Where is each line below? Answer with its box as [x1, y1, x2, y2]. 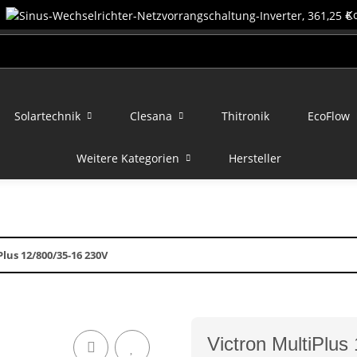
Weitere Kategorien [76, 151, 179, 166]
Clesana [129, 108, 172, 124]
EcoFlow [307, 108, 350, 124]
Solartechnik [14, 108, 80, 124]
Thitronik [221, 108, 269, 124]
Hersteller [228, 151, 281, 166]
